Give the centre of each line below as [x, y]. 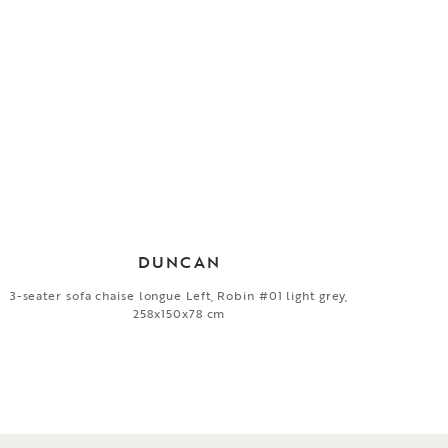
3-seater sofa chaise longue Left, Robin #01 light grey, [179, 294]
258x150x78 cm [179, 312]
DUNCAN [179, 261]
